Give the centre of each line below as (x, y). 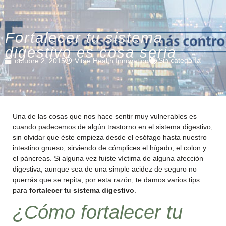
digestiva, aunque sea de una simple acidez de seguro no (105, 169)
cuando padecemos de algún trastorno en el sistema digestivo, (113, 127)
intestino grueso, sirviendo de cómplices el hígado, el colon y (109, 148)
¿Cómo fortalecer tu (98, 212)
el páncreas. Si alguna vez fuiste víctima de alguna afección (108, 158)
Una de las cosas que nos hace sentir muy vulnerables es (105, 116)
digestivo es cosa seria (91, 52)
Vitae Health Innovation (112, 60)
